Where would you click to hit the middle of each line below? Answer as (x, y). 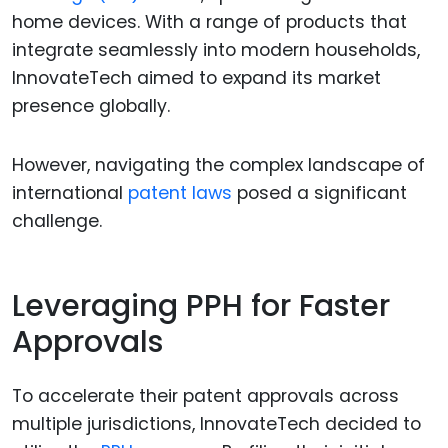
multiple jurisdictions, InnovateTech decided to (216, 424)
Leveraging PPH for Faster (201, 305)
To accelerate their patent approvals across (205, 396)
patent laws (180, 193)
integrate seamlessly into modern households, (216, 50)
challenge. (57, 221)
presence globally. (91, 106)
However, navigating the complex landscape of (218, 165)
